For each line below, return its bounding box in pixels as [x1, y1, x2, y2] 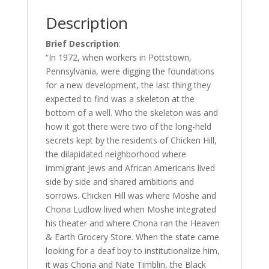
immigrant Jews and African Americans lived [45, 162, 215, 174]
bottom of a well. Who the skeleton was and [45, 107, 218, 119]
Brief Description [45, 38, 119, 50]
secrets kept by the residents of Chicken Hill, [45, 134, 217, 147]
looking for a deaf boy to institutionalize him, [45, 245, 220, 257]
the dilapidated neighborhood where [45, 148, 186, 160]
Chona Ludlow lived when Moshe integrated [45, 204, 216, 216]
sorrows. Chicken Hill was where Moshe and [45, 190, 216, 202]
